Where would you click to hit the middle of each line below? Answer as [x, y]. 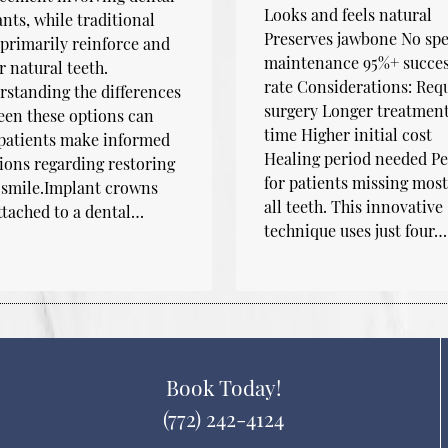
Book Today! [223, 387]
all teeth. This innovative [353, 206]
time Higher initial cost [347, 134]
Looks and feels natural [347, 14]
